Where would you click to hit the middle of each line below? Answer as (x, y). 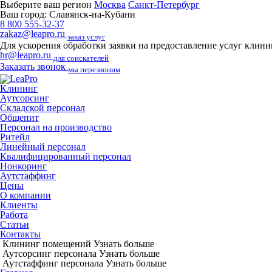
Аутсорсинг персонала (49, 253)
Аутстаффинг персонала (53, 263)
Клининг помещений (47, 243)
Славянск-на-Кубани (92, 14)
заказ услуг (86, 37)
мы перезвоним (94, 70)
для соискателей (81, 58)
